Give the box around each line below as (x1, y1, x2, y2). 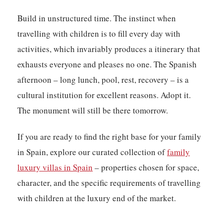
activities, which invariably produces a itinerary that (17, 43, 201, 55)
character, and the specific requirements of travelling (17, 177, 201, 189)
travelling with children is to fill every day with (17, 28, 181, 40)
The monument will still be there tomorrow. (17, 105, 168, 116)
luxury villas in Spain (17, 162, 93, 173)
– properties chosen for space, (93, 162, 200, 173)
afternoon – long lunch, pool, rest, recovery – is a (17, 74, 189, 86)
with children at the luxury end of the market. (17, 192, 176, 204)
